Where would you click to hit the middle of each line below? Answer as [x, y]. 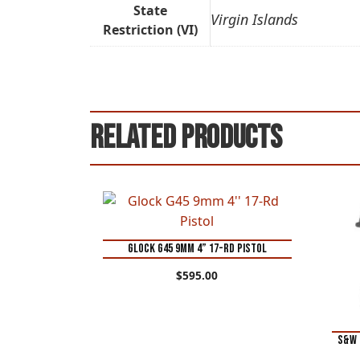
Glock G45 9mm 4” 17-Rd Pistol [197, 249]
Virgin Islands [254, 20]
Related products [186, 139]
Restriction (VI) [150, 30]
